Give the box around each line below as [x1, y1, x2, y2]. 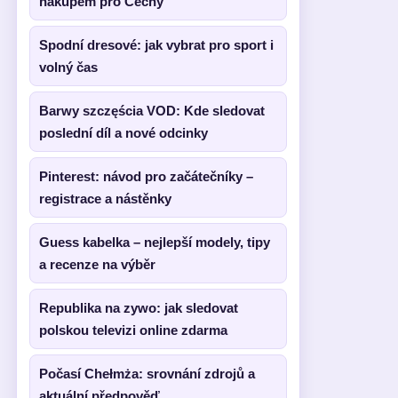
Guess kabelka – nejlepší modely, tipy [39, 235, 270, 250]
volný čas [39, 60, 98, 75]
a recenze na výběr [39, 257, 155, 272]
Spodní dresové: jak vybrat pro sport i [39, 37, 274, 52]
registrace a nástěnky [39, 191, 171, 206]
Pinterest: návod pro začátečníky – [39, 169, 253, 184]
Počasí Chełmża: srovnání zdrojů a [39, 366, 255, 381]
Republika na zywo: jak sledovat [39, 300, 238, 315]
